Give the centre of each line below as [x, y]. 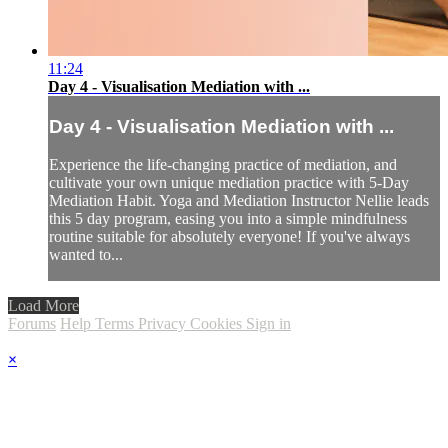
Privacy [164, 324]
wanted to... [86, 255]
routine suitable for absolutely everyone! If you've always [229, 237]
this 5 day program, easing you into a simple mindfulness [228, 219]
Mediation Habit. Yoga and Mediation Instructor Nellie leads [239, 201]
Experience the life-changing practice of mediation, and [223, 165]
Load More [43, 306]
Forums [32, 324]
